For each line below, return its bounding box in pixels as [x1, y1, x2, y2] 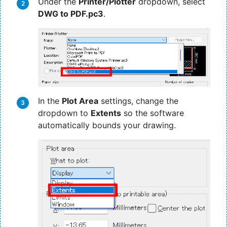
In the [38, 96, 62, 106]
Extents [91, 108, 121, 119]
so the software [121, 108, 184, 119]
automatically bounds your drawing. [38, 120, 176, 131]
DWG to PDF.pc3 [38, 8, 103, 19]
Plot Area [62, 96, 98, 106]
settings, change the [98, 96, 178, 106]
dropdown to [38, 108, 91, 119]
